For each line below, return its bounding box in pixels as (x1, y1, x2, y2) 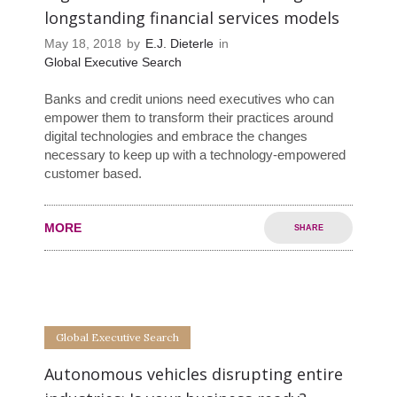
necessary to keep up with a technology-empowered (44, 147, 346, 163)
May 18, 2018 (44, 36, 121, 51)
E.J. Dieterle (145, 36, 214, 51)
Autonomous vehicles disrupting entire (44, 363, 343, 385)
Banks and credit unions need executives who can (44, 91, 334, 107)
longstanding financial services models (44, 7, 339, 29)
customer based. (44, 166, 142, 182)
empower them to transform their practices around (44, 110, 333, 126)
